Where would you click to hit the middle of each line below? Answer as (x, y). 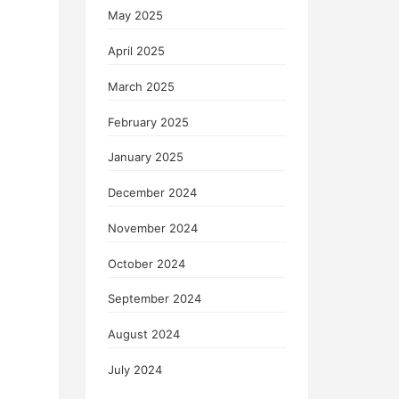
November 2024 (153, 228)
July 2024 (135, 369)
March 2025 (141, 86)
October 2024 (147, 263)
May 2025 (135, 16)
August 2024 (144, 334)
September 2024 (155, 299)
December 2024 (152, 193)
